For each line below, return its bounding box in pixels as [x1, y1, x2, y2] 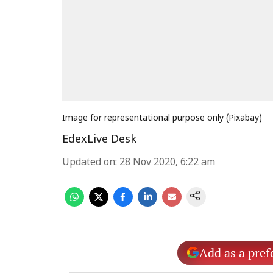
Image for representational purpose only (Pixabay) [62, 113, 262, 124]
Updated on [62, 157, 115, 169]
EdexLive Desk [62, 133, 136, 147]
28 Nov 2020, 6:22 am [119, 157, 215, 169]
